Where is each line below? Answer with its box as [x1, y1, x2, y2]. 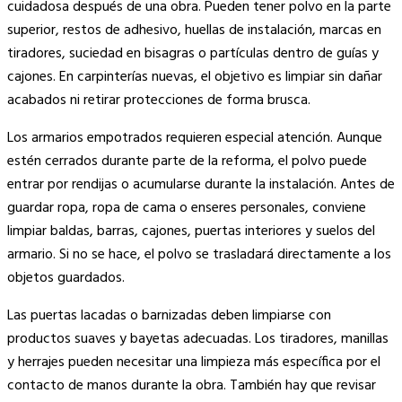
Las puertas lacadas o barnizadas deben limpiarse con [7, 303, 331, 328]
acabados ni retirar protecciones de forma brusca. [7, 88, 310, 112]
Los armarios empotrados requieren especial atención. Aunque [7, 126, 382, 150]
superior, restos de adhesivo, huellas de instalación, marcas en [7, 18, 381, 42]
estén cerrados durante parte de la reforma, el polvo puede [7, 149, 367, 173]
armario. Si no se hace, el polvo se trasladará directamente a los [7, 242, 391, 267]
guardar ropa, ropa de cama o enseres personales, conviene [7, 196, 366, 220]
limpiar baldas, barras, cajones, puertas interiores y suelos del [7, 219, 375, 243]
